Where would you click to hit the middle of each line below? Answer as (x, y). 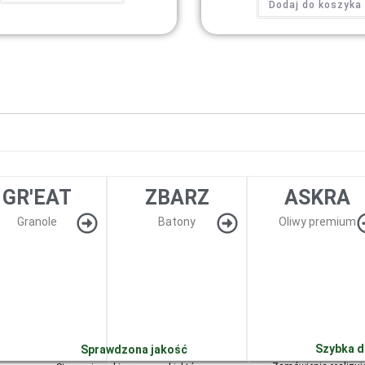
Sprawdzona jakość (134, 350)
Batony (177, 222)
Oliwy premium (317, 222)
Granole (37, 222)
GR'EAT (37, 198)
